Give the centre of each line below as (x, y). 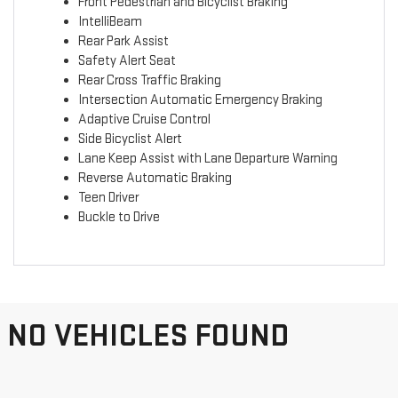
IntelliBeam (110, 22)
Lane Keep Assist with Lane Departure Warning (207, 159)
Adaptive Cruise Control (144, 120)
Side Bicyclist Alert (130, 139)
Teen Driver (108, 198)
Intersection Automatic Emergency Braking (200, 100)
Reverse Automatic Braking (155, 179)
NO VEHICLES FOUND (148, 336)
